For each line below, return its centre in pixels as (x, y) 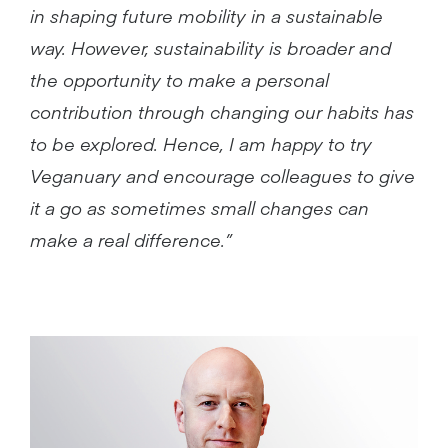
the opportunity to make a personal (179, 79)
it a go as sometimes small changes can (199, 207)
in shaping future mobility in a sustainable (206, 15)
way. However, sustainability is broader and (210, 47)
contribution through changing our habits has (222, 111)
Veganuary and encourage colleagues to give (222, 175)
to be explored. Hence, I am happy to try (201, 143)
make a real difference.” (131, 239)
